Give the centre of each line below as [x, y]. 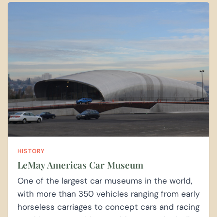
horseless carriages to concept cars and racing [108, 207]
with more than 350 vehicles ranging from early [108, 194]
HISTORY [31, 151]
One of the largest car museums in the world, [105, 180]
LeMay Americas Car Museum [80, 164]
